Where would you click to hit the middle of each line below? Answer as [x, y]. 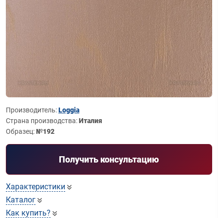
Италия [91, 121]
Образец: [21, 131]
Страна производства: [42, 121]
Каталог [21, 200]
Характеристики [36, 187]
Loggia [69, 110]
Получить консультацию [109, 159]
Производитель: [32, 110]
